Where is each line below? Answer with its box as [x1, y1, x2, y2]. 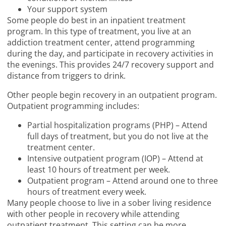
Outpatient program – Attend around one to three [27, 175, 218, 187]
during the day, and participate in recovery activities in [7, 48, 214, 60]
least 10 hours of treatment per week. [27, 164, 171, 176]
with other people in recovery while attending [7, 208, 180, 220]
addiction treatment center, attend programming [7, 37, 195, 48]
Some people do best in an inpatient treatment [7, 15, 186, 26]
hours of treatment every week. [27, 186, 147, 198]
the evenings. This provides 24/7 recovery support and [7, 59, 214, 71]
